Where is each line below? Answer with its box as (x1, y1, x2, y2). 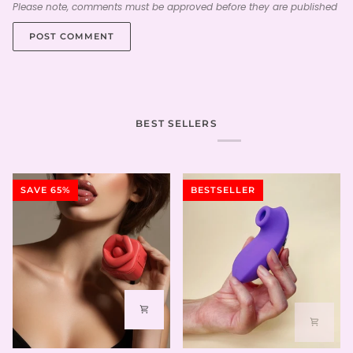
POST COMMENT (29, 31, 115, 43)
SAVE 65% (20, 184, 70, 195)
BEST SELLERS (136, 117, 217, 129)
